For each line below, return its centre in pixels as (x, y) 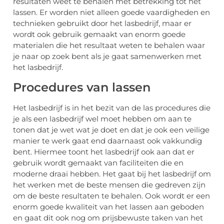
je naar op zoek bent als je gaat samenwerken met (107, 56)
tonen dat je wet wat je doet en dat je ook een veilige (111, 129)
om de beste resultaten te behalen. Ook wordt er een (111, 195)
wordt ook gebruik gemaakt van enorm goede (99, 34)
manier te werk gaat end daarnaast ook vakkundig (107, 140)
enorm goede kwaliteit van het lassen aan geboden (108, 206)
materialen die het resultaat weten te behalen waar (109, 45)
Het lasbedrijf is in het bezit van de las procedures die (112, 107)
